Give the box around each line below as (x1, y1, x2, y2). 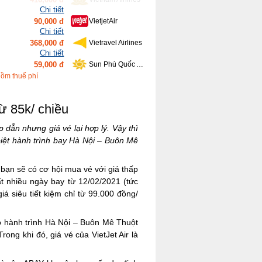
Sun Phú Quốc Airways (136, 39, 143, 47)
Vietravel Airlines (88, 17, 142, 25)
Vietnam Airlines (88, 82, 140, 90)
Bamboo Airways (88, 60, 142, 68)
